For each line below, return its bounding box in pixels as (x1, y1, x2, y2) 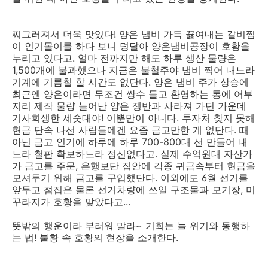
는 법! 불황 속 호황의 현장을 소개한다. (12, 232, 178, 243)
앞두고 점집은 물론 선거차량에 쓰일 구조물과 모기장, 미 (12, 184, 255, 196)
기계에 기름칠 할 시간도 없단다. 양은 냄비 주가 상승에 (12, 76, 249, 88)
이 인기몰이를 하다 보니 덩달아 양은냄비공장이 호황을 (12, 40, 250, 52)
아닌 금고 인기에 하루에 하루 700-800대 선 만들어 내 (12, 136, 248, 148)
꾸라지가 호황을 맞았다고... (12, 196, 130, 208)
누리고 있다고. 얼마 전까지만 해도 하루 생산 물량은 (12, 52, 236, 64)
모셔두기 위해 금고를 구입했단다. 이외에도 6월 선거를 (12, 172, 248, 184)
